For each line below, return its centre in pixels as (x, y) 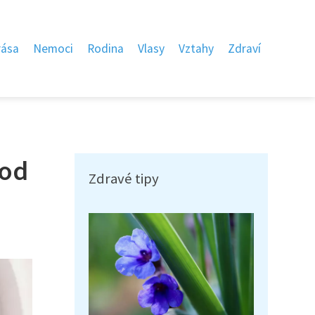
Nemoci (53, 49)
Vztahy (196, 49)
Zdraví (244, 49)
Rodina (105, 49)
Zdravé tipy (124, 179)
